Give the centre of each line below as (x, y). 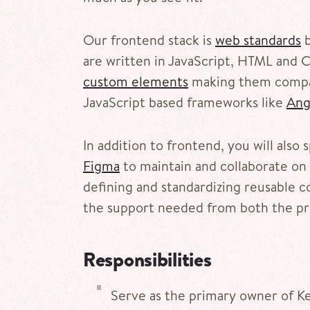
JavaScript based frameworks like (185, 102)
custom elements (136, 81)
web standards (258, 39)
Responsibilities (147, 259)
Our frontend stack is (149, 39)
